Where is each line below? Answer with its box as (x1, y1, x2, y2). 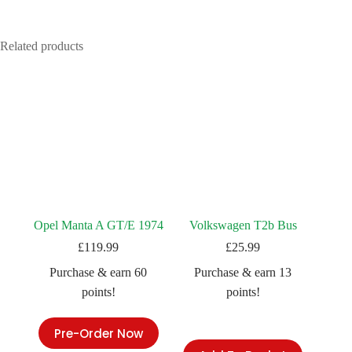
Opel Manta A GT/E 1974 (33, 218, 163, 233)
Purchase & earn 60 (49, 266, 148, 280)
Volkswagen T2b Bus (189, 218, 297, 233)
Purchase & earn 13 (194, 266, 292, 280)
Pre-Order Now (53, 324, 143, 342)
